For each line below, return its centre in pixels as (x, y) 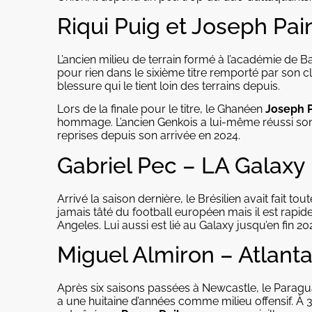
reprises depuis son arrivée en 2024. (149, 136)
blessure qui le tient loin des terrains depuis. (169, 86)
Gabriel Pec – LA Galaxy (181, 165)
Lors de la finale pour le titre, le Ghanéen (161, 109)
